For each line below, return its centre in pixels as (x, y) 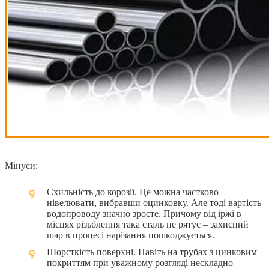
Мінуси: (21, 165)
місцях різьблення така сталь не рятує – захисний (148, 224)
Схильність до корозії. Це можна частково (133, 192)
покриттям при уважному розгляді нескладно (140, 262)
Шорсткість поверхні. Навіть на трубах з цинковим (152, 252)
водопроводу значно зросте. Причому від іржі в (144, 213)
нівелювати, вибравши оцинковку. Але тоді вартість (154, 202)
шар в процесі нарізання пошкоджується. (131, 235)
